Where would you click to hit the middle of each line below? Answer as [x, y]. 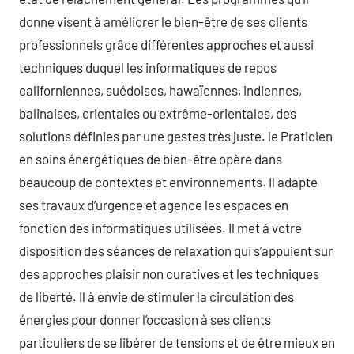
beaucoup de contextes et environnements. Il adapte [168, 182]
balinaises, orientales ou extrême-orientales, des [158, 113]
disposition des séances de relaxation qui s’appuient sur [176, 250]
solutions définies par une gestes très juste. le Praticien [176, 136]
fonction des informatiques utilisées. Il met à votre [160, 228]
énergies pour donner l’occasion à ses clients [145, 319]
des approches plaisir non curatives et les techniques [169, 273]
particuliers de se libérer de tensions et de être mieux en [177, 342]
